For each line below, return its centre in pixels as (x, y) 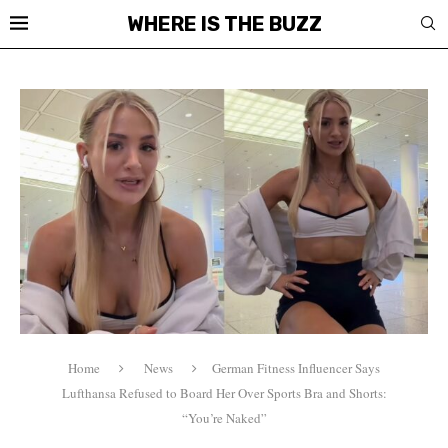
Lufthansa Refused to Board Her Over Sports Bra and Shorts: (224, 392)
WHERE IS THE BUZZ (224, 24)
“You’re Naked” (224, 417)
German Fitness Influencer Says (296, 367)
